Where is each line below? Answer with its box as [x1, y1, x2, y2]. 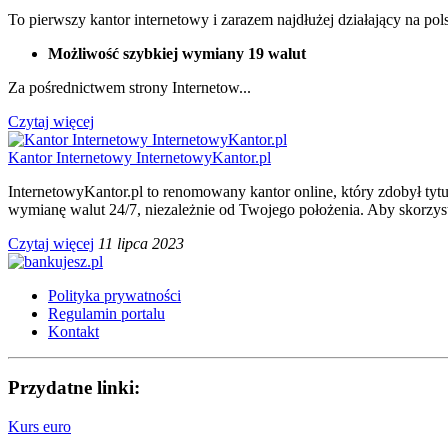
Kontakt [48, 322, 99, 340]
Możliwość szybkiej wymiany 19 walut [48, 44, 306, 62]
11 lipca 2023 [98, 234, 184, 252]
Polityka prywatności [48, 286, 181, 304]
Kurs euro [8, 418, 71, 436]
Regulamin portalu [48, 304, 165, 322]
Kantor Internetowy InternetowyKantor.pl [8, 148, 271, 166]
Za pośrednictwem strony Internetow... [8, 78, 251, 96]
